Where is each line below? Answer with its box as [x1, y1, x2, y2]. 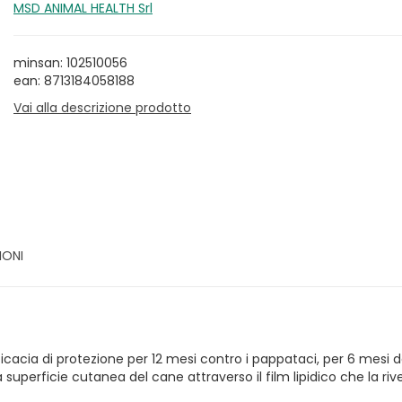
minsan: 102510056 [13, 54, 127, 72]
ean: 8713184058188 [13, 72, 135, 90]
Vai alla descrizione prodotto [13, 99, 191, 117]
